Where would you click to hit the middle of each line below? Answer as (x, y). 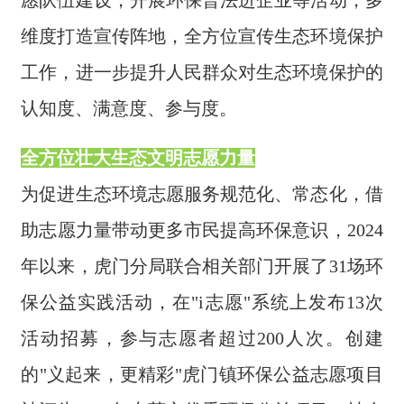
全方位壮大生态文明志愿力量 (138, 158)
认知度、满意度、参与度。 (129, 109)
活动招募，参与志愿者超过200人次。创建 (202, 339)
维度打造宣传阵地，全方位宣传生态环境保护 (202, 37)
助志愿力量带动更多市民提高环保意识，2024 (202, 230)
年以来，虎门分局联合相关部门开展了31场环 (202, 266)
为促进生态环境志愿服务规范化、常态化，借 (202, 194)
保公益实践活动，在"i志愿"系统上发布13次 (202, 303)
